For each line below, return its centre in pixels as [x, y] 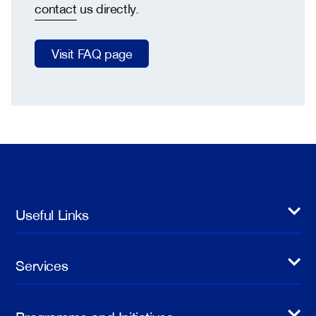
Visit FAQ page [92, 53]
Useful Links [52, 214]
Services [42, 265]
